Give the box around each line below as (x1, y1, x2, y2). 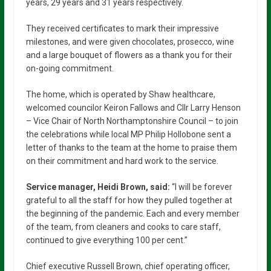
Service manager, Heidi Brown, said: (25, 181, 170, 192)
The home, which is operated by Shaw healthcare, (25, 89, 215, 99)
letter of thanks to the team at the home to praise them (25, 142, 237, 152)
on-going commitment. (25, 63, 114, 73)
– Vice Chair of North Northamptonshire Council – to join (25, 116, 238, 126)
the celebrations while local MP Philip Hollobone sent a (25, 129, 231, 139)
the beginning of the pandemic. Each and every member (25, 208, 240, 218)
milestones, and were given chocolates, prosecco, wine (25, 36, 234, 47)
